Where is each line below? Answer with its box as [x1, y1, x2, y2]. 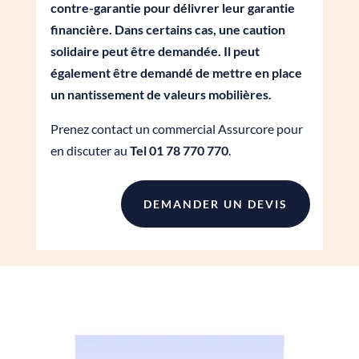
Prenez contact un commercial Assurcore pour [50, 120, 303, 136]
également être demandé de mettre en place [50, 64, 302, 80]
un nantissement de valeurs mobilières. [50, 86, 272, 102]
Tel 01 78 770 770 [129, 142, 228, 158]
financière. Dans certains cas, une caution [50, 21, 285, 37]
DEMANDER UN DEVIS [143, 196, 288, 211]
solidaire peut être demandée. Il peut [50, 42, 260, 58]
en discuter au [50, 142, 130, 158]
